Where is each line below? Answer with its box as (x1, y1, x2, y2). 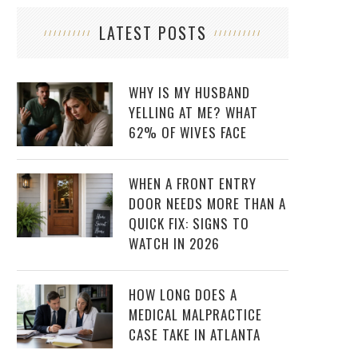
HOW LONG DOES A (129, 284, 237, 305)
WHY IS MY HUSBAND (129, 82, 250, 103)
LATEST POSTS (98, 21, 207, 46)
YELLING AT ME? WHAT (129, 102, 258, 123)
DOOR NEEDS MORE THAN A (129, 193, 286, 214)
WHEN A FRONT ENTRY (129, 173, 257, 194)
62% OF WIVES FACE (129, 122, 247, 143)
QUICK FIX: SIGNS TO (129, 213, 249, 234)
